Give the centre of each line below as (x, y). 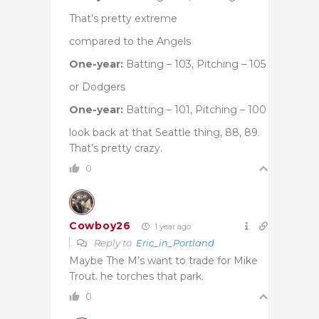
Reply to (114, 242)
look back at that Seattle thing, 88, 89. (164, 132)
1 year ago (171, 226)
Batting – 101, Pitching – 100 (195, 109)
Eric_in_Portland (175, 242)
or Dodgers (97, 87)
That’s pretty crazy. (116, 148)
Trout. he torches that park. (136, 276)
